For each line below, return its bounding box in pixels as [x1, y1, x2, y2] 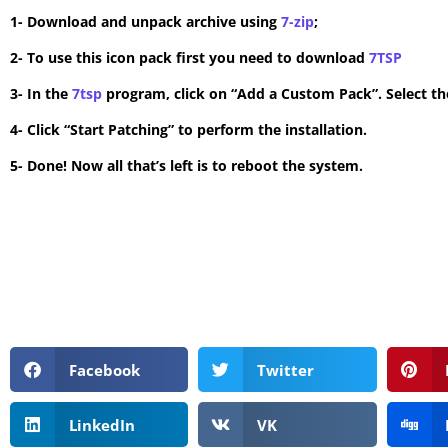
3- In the [10, 84, 72, 104]
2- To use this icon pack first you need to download [10, 48, 369, 68]
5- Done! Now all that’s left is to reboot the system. [10, 156, 363, 176]
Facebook [68, 359, 140, 380]
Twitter [256, 359, 314, 380]
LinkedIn [68, 414, 135, 435]
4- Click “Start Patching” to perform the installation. [10, 120, 367, 140]
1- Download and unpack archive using [10, 12, 281, 32]
